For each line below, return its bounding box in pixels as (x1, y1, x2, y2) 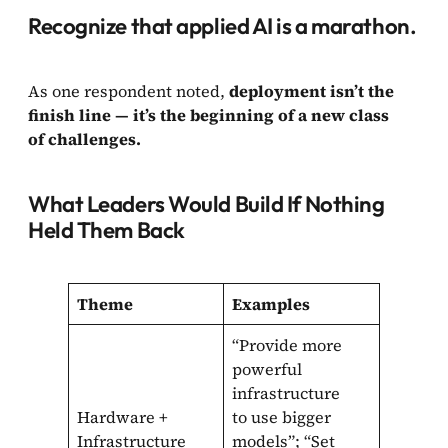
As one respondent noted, (28, 79, 229, 102)
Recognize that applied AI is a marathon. (28, 11, 417, 40)
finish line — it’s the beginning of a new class (28, 103, 389, 126)
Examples (232, 292, 311, 315)
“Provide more (232, 333, 343, 356)
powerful (232, 357, 303, 380)
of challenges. (28, 127, 141, 150)
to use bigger (232, 405, 332, 428)
